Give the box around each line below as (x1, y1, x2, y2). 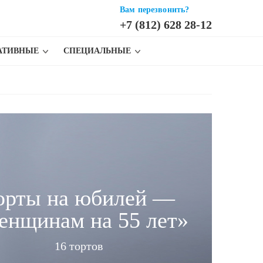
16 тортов (54, 239, 103, 252)
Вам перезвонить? (120, 5, 190, 14)
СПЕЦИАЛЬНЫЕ (63, 46, 131, 55)
